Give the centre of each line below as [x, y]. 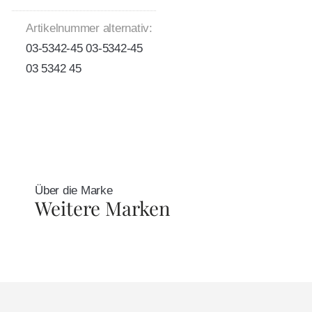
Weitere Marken [102, 208]
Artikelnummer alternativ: [89, 28]
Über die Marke [74, 190]
